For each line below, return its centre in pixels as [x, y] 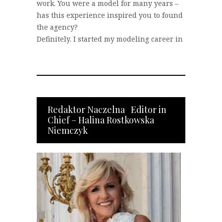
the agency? [57, 27]
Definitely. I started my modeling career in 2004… [121, 39]
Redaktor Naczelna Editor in [107, 109]
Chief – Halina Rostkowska [101, 120]
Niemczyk [68, 130]
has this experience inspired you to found [110, 15]
